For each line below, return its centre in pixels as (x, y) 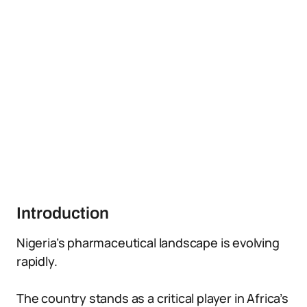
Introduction (63, 213)
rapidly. (37, 261)
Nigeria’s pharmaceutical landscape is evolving (148, 243)
